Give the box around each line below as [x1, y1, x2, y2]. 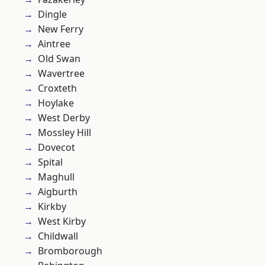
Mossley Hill [38, 126, 91, 140]
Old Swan [38, 52, 80, 66]
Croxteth [38, 82, 77, 95]
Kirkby [38, 200, 66, 214]
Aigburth [38, 185, 77, 199]
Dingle [38, 8, 67, 21]
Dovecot [38, 141, 75, 154]
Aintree [38, 37, 70, 51]
